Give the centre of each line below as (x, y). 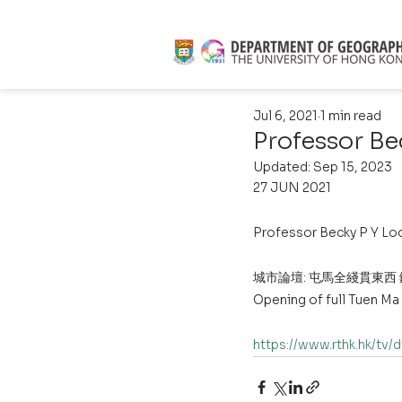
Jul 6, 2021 (285, 116)
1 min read (351, 116)
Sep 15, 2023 (353, 167)
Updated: (283, 167)
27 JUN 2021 (292, 188)
